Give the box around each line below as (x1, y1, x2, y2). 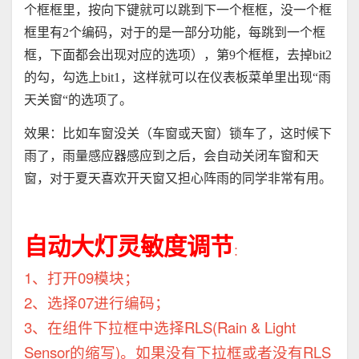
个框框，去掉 (236, 48, 313, 63)
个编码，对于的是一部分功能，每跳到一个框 (69, 26, 325, 40)
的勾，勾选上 (24, 71, 101, 85)
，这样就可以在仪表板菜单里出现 (120, 71, 313, 85)
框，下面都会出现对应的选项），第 (24, 48, 229, 63)
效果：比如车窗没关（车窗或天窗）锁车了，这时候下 (24, 127, 332, 141)
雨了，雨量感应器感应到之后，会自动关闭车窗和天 (24, 149, 319, 163)
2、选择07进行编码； (24, 292, 170, 313)
